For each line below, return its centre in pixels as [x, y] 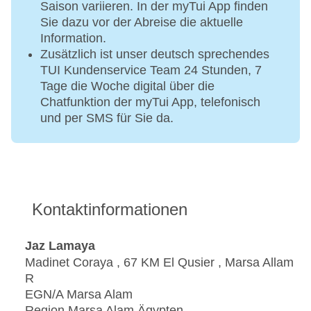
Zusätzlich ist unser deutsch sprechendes [155, 54]
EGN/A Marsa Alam [79, 295]
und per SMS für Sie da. [107, 118]
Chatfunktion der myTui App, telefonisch [150, 102]
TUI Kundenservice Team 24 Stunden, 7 [151, 70]
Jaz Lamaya [60, 245]
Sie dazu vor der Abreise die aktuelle [142, 23]
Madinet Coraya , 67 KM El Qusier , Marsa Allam [159, 263]
